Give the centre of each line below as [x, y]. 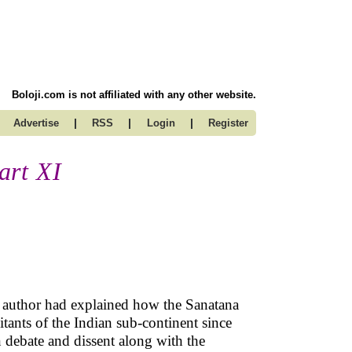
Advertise [36, 123]
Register [228, 123]
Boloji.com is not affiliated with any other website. [134, 95]
